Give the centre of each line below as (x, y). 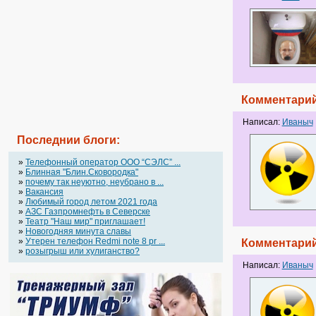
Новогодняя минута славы (78, 231)
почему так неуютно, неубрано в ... (95, 182)
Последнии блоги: (68, 140)
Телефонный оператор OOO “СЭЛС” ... (103, 162)
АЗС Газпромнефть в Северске (88, 212)
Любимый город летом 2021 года (91, 202)
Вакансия (44, 192)
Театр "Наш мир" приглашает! (85, 221)
